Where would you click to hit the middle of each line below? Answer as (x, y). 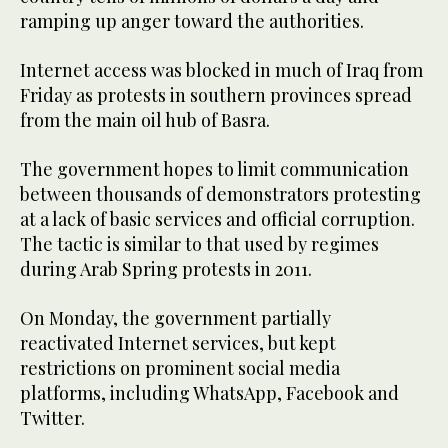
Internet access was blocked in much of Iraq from (221, 70)
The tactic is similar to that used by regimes (199, 244)
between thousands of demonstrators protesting (220, 194)
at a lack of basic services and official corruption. (217, 219)
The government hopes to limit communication (214, 169)
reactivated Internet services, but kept (178, 343)
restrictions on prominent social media (180, 368)
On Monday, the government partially (175, 318)
